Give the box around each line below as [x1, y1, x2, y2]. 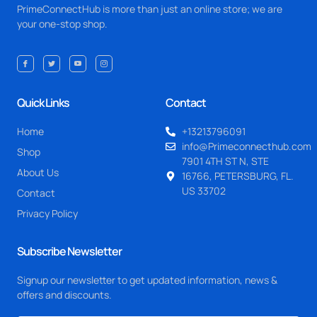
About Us [17, 166, 59, 180]
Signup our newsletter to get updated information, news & [17, 273, 277, 287]
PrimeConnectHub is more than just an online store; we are [17, 1, 282, 16]
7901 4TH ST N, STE [181, 154, 269, 168]
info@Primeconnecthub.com [181, 139, 311, 154]
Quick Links [17, 95, 69, 111]
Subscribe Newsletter [17, 243, 122, 260]
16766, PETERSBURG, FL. [181, 169, 294, 183]
